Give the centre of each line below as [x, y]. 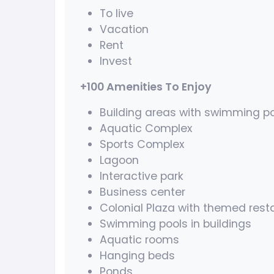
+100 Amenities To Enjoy [146, 87]
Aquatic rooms [139, 240]
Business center [143, 192]
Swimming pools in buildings [176, 224]
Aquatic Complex [146, 129]
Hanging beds [137, 256]
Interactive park [142, 176]
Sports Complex [142, 145]
